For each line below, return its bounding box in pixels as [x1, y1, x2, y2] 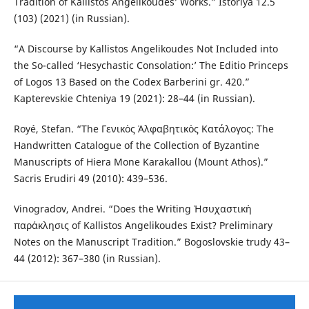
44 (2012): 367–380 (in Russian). [13, 251, 161, 265]
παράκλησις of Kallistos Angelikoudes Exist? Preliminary [13, 218, 272, 232]
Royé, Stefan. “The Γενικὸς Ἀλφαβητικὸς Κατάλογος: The [13, 121, 274, 135]
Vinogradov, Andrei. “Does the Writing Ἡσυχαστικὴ [13, 201, 252, 215]
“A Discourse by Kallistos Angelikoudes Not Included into [13, 41, 278, 55]
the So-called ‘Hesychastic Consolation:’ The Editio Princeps [13, 58, 288, 72]
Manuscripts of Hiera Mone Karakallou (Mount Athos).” [13, 154, 268, 168]
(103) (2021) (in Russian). [13, 11, 130, 25]
